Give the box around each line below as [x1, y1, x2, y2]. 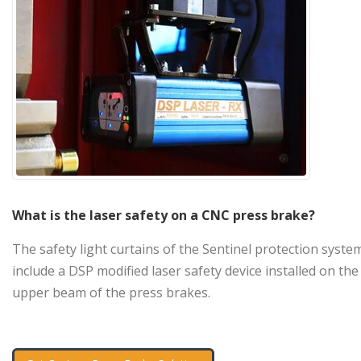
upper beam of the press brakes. [12, 283, 210, 301]
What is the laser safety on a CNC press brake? [12, 205, 315, 224]
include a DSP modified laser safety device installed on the [12, 261, 359, 280]
